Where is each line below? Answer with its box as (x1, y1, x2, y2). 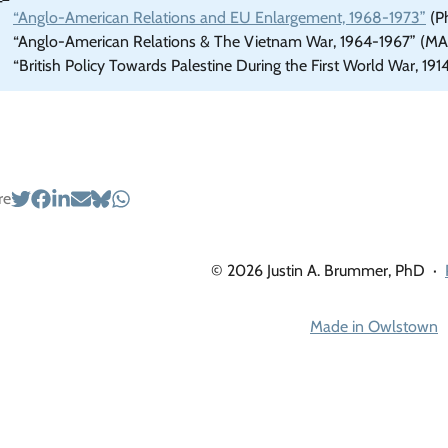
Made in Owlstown (310, 317, 438, 336)
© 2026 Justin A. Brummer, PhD (211, 261, 425, 280)
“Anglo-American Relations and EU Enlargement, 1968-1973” (13, 8, 426, 27)
